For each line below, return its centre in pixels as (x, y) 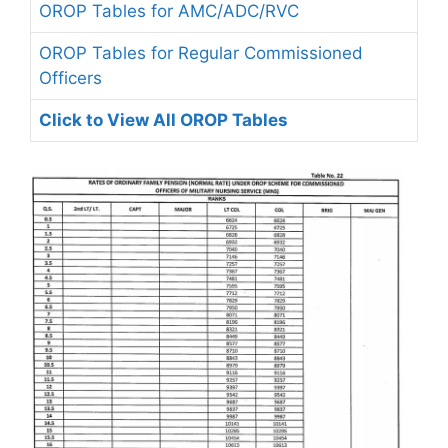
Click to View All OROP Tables (163, 120)
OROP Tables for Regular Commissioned (201, 53)
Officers (70, 78)
